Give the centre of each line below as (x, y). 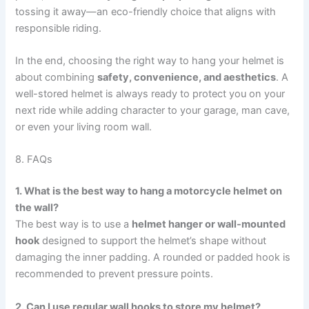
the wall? (37, 208)
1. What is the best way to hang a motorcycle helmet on (149, 191)
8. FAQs (34, 160)
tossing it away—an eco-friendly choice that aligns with (146, 11)
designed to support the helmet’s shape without (153, 241)
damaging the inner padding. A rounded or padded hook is (153, 258)
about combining (57, 77)
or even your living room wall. (84, 127)
